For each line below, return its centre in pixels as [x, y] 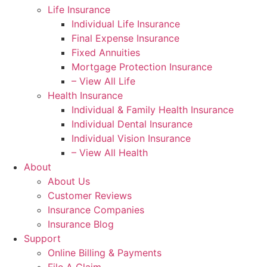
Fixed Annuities [106, 53]
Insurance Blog [81, 224]
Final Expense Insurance [125, 38]
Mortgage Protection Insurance [142, 67]
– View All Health [110, 153]
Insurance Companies [96, 210]
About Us [69, 181]
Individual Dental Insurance [132, 124]
